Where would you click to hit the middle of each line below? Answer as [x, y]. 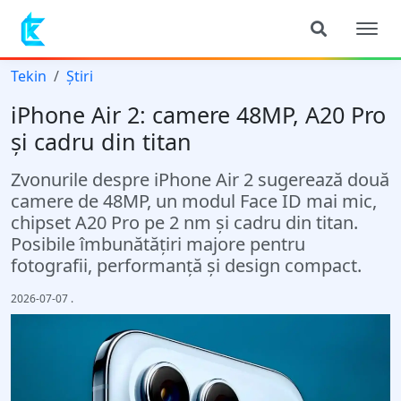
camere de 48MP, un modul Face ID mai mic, [194, 201]
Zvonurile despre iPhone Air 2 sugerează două [200, 179]
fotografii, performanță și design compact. [186, 265]
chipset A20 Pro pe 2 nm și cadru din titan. [184, 222]
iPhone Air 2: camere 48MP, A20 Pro [198, 115]
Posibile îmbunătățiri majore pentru [158, 244]
